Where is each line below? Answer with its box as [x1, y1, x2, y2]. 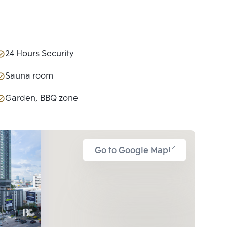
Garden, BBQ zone [5, 92, 78, 106]
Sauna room [5, 69, 53, 84]
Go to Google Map [95, 144, 168, 158]
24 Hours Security [5, 47, 74, 61]
